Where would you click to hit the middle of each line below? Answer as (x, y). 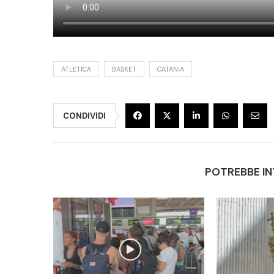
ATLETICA (76, 69)
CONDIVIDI (84, 116)
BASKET (124, 69)
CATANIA (171, 69)
